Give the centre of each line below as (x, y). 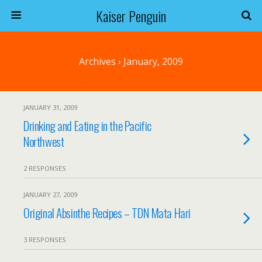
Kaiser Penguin (131, 16)
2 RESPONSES (45, 168)
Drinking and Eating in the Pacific (87, 125)
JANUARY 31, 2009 (50, 107)
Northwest (44, 141)
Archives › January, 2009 (131, 61)
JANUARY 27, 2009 (50, 194)
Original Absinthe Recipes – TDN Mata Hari (107, 213)
